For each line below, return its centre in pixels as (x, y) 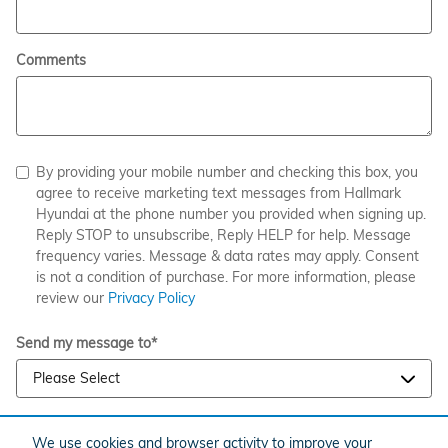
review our (72, 298)
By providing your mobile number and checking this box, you (227, 172)
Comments (51, 60)
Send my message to (83, 343)
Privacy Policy (151, 298)
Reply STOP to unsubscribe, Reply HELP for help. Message (223, 235)
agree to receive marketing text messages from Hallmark (218, 193)
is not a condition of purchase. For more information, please (226, 277)
